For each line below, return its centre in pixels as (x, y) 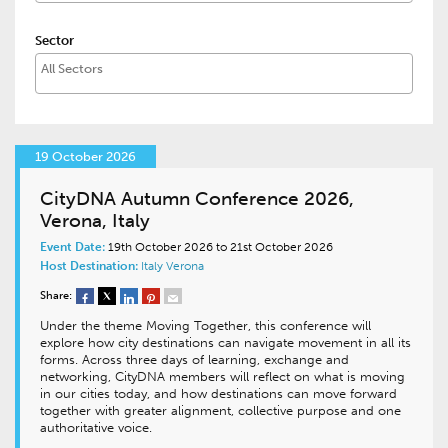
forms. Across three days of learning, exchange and (194, 359)
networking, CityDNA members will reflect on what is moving (222, 376)
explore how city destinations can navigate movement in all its (225, 342)
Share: (56, 295)
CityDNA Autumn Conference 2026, (197, 198)
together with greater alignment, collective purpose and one (220, 410)
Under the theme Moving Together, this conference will (205, 325)
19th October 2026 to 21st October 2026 (219, 247)
